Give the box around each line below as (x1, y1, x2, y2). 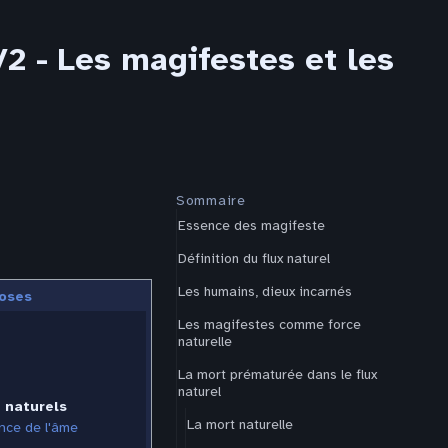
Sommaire (176, 192, 246, 209)
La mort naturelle (187, 416, 293, 433)
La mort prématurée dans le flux (178, 366, 377, 383)
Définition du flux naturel (178, 250, 330, 267)
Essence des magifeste (178, 217, 325, 234)
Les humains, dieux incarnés (178, 283, 352, 300)
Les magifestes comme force (178, 316, 361, 333)
